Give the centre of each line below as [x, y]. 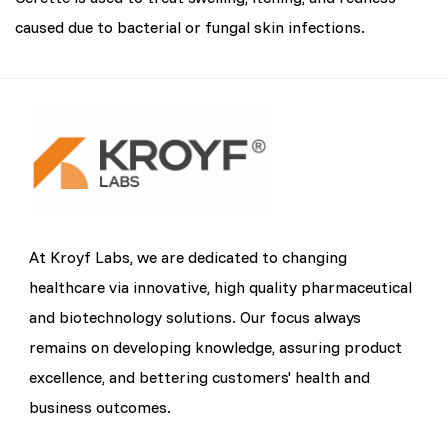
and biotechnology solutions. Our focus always [195, 316]
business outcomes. [100, 406]
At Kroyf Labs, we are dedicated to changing [188, 256]
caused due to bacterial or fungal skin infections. [190, 26]
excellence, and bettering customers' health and [200, 376]
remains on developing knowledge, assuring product [216, 346]
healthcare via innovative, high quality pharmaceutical [221, 286]
